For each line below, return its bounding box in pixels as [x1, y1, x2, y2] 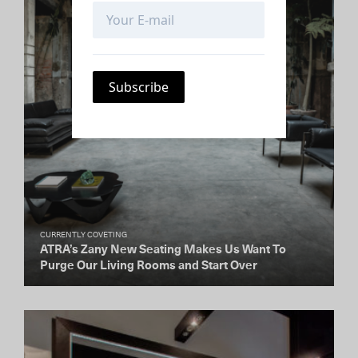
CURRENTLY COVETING [40, 231, 127, 239]
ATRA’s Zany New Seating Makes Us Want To [40, 244, 286, 256]
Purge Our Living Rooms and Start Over [40, 260, 257, 272]
